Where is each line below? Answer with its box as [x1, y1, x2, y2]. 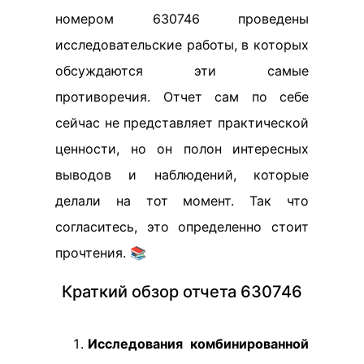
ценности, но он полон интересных [55, 141, 309, 158]
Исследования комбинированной [88, 336, 309, 353]
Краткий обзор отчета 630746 [62, 282, 302, 302]
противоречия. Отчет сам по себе [55, 89, 309, 106]
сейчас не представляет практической [55, 115, 309, 132]
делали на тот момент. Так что [55, 193, 309, 210]
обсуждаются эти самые [55, 63, 309, 80]
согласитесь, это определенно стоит [55, 219, 309, 236]
